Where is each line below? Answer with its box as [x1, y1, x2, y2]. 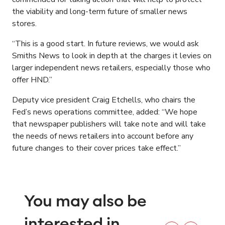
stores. [12, 18, 37, 30]
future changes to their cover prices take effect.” [12, 143, 181, 154]
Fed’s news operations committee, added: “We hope [12, 106, 197, 118]
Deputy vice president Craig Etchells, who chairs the [12, 94, 195, 106]
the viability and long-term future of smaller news [12, 6, 187, 18]
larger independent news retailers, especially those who [12, 62, 210, 74]
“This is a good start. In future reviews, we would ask [12, 38, 199, 50]
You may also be [24, 191, 147, 211]
